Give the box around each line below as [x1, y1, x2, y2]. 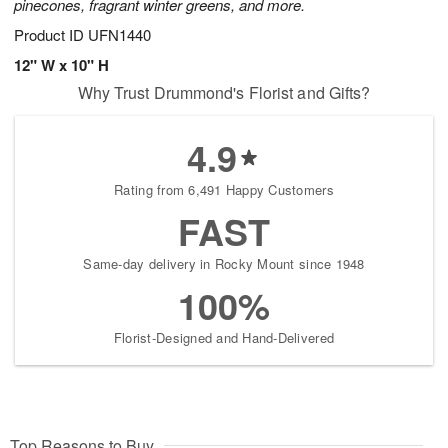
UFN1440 [88, 24, 151, 46]
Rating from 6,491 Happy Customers [114, 180, 334, 200]
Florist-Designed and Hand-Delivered [113, 328, 335, 348]
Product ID [14, 24, 88, 46]
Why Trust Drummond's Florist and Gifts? [77, 81, 371, 105]
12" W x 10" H [14, 54, 109, 77]
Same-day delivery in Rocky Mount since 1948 [83, 254, 365, 274]
